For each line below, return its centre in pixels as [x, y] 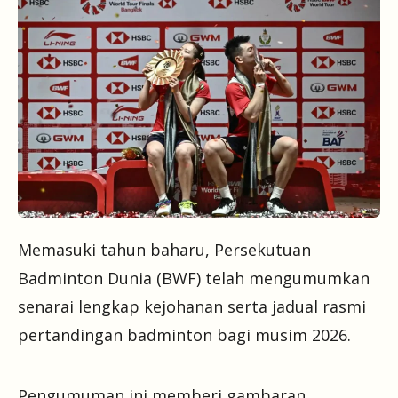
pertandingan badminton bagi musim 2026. [184, 334]
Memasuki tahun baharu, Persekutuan [164, 249]
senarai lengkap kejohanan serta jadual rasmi [192, 306]
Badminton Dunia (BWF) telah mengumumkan [194, 278]
